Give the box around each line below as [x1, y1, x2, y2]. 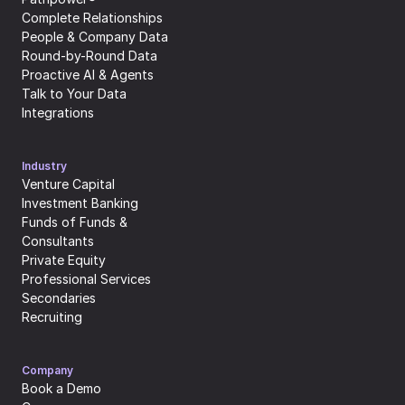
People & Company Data [22, 29, 168, 44]
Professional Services [22, 271, 151, 287]
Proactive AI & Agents [22, 67, 154, 82]
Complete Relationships [22, 10, 163, 25]
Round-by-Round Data [22, 48, 157, 63]
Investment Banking [22, 195, 138, 211]
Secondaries [22, 290, 96, 306]
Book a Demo [22, 381, 101, 396]
